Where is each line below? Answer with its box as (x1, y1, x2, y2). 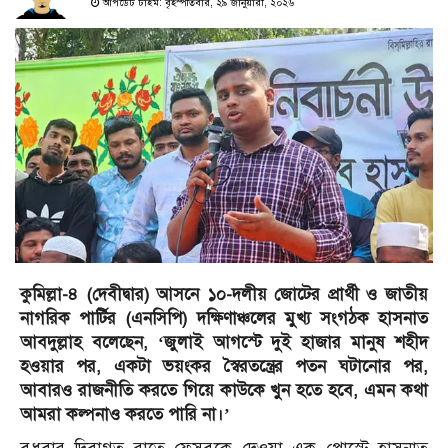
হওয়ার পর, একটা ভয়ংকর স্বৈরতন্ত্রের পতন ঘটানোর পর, (20, 356, 428, 378)
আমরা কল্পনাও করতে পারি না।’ (20, 404, 230, 426)
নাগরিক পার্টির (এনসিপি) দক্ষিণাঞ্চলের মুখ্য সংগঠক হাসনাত (20, 308, 428, 330)
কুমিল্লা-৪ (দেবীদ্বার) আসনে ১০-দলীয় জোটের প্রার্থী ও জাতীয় (20, 284, 428, 306)
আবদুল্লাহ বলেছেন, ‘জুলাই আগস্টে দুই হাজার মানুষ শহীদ (20, 332, 428, 354)
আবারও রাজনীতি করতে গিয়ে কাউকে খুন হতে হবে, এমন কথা (20, 380, 428, 402)
